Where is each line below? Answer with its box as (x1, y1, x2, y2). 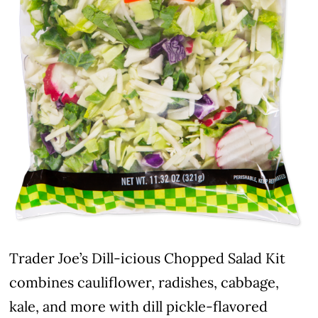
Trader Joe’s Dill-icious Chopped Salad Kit (9, 248, 286, 267)
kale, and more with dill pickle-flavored (9, 297, 268, 315)
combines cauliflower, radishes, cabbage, (9, 273, 280, 291)
